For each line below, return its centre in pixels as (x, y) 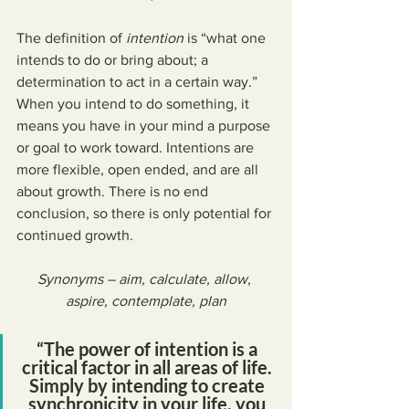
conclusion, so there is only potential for (146, 213)
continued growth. (75, 235)
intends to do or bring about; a (114, 60)
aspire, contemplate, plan (146, 301)
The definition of (71, 38)
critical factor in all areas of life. (148, 367)
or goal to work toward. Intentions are (137, 147)
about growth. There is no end (114, 191)
